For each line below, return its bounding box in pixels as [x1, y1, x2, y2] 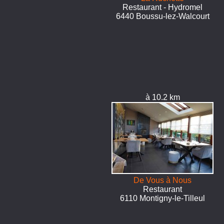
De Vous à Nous [133, 176, 192, 184]
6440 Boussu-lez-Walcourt [115, 12, 209, 20]
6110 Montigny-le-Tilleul [120, 194, 205, 202]
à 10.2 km [145, 93, 180, 101]
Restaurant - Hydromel [122, 3, 203, 11]
